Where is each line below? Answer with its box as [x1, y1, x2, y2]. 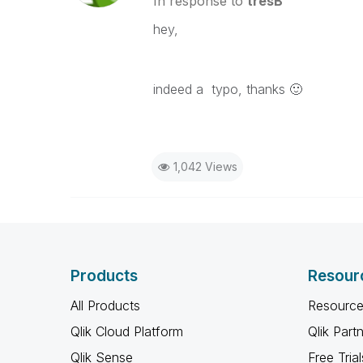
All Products [70, 297, 140, 314]
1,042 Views [173, 160, 237, 173]
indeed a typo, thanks [152, 81, 289, 97]
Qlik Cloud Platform [70, 323, 183, 340]
